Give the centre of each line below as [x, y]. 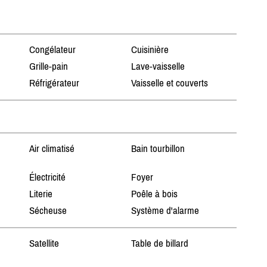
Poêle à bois [155, 194]
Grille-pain [48, 66]
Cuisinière [150, 50]
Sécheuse [48, 211]
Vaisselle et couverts [170, 83]
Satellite [44, 243]
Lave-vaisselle [158, 66]
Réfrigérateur [54, 83]
